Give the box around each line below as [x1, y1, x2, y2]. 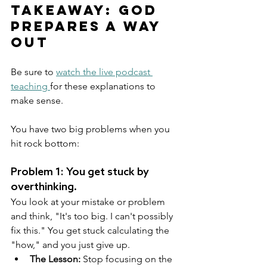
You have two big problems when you [11, 123, 172, 135]
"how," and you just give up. [11, 239, 130, 251]
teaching [11, 80, 50, 92]
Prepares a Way [11, 18, 167, 35]
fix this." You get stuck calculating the [11, 225, 172, 237]
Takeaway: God [11, 2, 163, 19]
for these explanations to [50, 80, 158, 92]
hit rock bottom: [11, 138, 79, 150]
